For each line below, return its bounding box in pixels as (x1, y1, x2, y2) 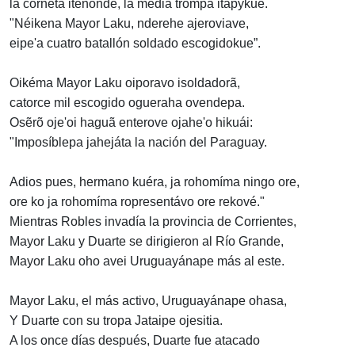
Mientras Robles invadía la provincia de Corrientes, (10, 215, 296, 229)
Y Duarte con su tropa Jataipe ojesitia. (10, 314, 223, 328)
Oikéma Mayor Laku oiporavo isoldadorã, (10, 76, 240, 90)
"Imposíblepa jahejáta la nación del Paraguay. (10, 136, 267, 150)
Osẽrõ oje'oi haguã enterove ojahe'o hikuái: (10, 116, 253, 130)
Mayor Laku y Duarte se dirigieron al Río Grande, (10, 235, 284, 249)
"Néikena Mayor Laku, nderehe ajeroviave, (10, 17, 249, 31)
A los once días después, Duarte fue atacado (10, 334, 260, 348)
